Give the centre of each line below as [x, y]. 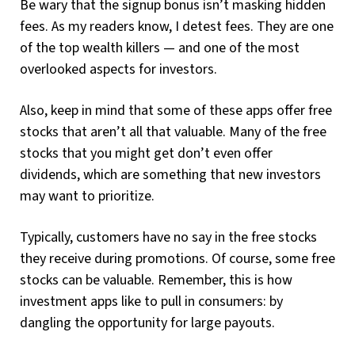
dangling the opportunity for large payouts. [147, 323]
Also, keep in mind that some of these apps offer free [176, 111]
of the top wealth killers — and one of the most [160, 48]
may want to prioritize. [87, 197]
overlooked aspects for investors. [118, 70]
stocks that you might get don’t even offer [146, 154]
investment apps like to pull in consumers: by [151, 302]
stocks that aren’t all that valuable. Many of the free [173, 132]
